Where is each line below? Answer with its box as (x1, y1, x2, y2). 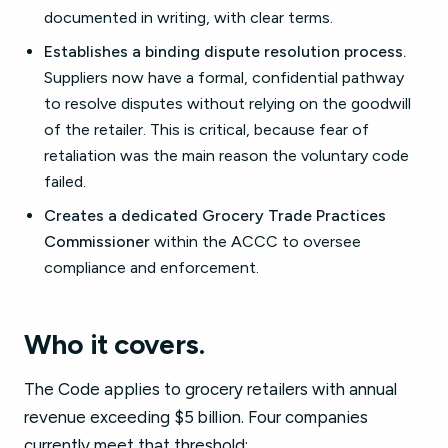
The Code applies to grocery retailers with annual (24, 379, 397, 399)
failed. (44, 172, 86, 191)
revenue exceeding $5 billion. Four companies (24, 407, 368, 427)
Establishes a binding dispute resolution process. (44, 42, 406, 61)
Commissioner (44, 232, 150, 251)
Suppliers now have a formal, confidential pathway (44, 68, 404, 87)
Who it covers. (24, 327, 205, 361)
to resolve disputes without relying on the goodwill (44, 94, 411, 113)
